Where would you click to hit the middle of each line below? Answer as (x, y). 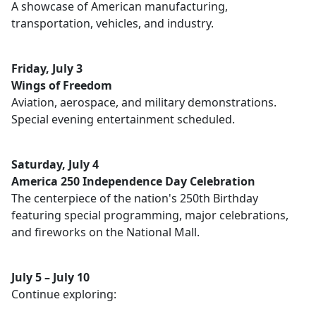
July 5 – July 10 (50, 277)
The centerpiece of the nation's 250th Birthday (135, 198)
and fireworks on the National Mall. (105, 232)
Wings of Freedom (62, 85)
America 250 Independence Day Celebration (133, 181)
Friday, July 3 (47, 68)
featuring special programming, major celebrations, (150, 215)
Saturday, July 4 (55, 164)
